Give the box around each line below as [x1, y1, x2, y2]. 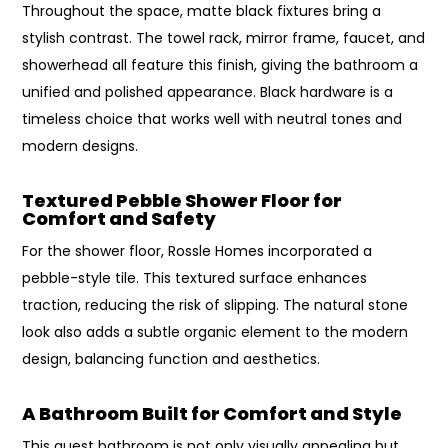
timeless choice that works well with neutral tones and [22, 108, 403, 129]
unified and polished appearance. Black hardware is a [22, 81, 394, 102]
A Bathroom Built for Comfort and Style [22, 400, 403, 426]
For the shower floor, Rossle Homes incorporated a [22, 240, 373, 261]
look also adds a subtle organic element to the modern [22, 321, 409, 342]
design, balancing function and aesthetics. [22, 348, 321, 369]
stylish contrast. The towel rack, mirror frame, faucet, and [22, 27, 426, 48]
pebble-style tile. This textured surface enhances [22, 267, 368, 288]
